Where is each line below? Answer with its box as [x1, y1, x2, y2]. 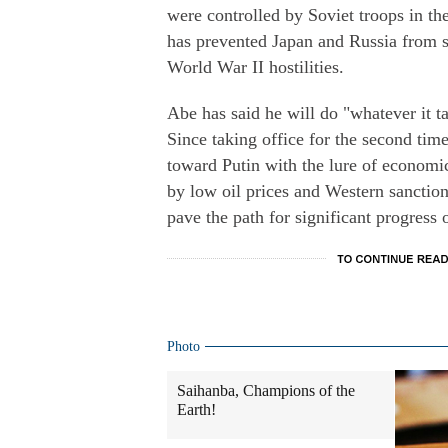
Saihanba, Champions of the [177, 382, 355, 399]
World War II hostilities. [167, 57, 344, 77]
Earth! [177, 401, 216, 418]
